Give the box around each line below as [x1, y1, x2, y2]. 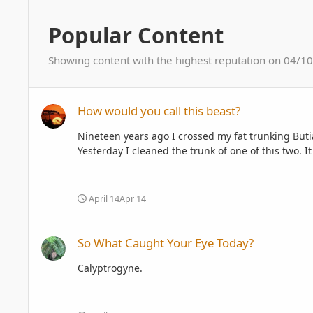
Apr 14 [119, 192, 146, 205]
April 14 [89, 192, 119, 205]
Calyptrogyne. [78, 261, 143, 275]
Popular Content [48, 20, 224, 50]
